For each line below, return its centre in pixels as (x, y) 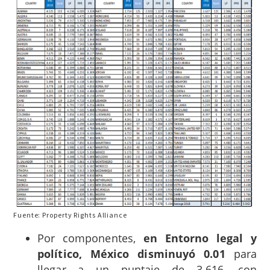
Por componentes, (90, 238)
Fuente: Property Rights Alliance (70, 215)
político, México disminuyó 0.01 (131, 253)
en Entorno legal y (200, 238)
